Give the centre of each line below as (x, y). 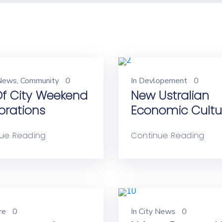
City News (157, 212)
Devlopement (163, 81)
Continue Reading (168, 136)
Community (40, 81)
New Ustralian (170, 95)
